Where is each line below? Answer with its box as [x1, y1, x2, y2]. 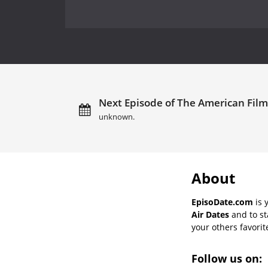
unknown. [99, 112, 135, 123]
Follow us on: [191, 251, 265, 266]
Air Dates [191, 209, 229, 221]
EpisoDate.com [191, 196, 253, 208]
